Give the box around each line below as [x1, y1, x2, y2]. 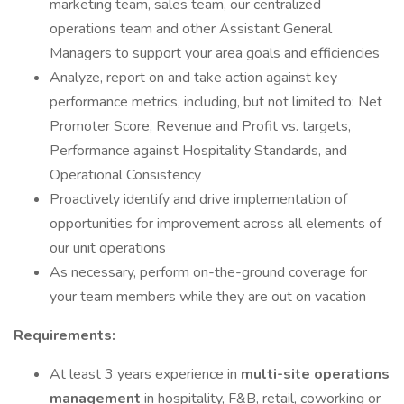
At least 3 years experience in [50, 364, 241, 384]
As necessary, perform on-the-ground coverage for [50, 262, 367, 282]
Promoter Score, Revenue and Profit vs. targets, [50, 116, 351, 136]
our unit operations [50, 238, 166, 258]
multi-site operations [241, 364, 390, 384]
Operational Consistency [50, 165, 201, 185]
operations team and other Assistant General [50, 19, 332, 39]
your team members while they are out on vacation [50, 287, 366, 307]
